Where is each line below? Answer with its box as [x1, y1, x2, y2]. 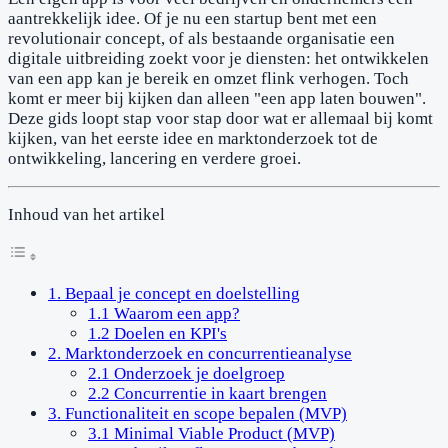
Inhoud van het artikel [8, 204, 165, 224]
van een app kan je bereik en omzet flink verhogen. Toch [8, 68, 409, 88]
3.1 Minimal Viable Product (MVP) [88, 423, 335, 443]
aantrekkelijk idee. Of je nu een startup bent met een [8, 8, 377, 28]
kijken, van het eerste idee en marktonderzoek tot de [8, 128, 378, 148]
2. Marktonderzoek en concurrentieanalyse [48, 343, 352, 363]
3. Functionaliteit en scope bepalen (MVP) [48, 403, 347, 423]
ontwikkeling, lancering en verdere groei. [8, 148, 301, 168]
